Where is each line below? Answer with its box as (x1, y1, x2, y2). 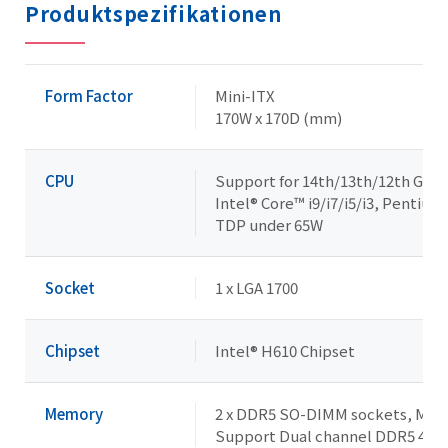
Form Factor (45, 85, 133, 106)
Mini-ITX (215, 85, 275, 106)
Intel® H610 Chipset (215, 340, 355, 361)
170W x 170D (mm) (215, 107, 342, 128)
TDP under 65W (215, 214, 323, 235)
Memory (45, 403, 103, 424)
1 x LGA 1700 (215, 277, 298, 298)
